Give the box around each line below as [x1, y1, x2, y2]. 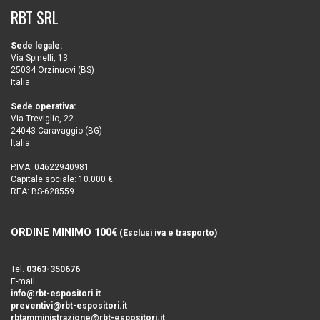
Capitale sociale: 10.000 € [11, 174, 113, 184]
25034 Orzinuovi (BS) [11, 65, 94, 75]
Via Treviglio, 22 [11, 114, 74, 124]
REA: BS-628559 [11, 186, 74, 196]
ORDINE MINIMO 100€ [11, 226, 117, 239]
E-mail [11, 276, 35, 286]
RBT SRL [11, 6, 59, 29]
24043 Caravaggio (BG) [11, 126, 102, 136]
